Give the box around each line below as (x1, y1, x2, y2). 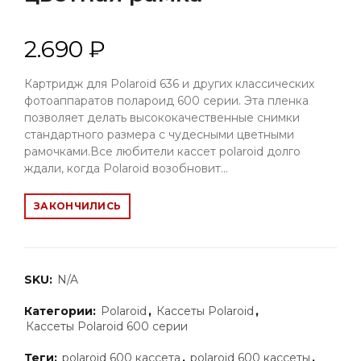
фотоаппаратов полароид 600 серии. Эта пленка (24, 93, 309, 109)
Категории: (24, 304, 99, 319)
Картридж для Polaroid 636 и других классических (24, 77, 314, 92)
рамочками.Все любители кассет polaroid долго (24, 144, 301, 160)
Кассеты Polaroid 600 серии (26, 319, 188, 334)
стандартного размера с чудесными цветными (24, 127, 294, 143)
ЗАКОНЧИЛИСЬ (34, 200, 122, 213)
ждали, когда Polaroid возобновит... (24, 161, 228, 176)
